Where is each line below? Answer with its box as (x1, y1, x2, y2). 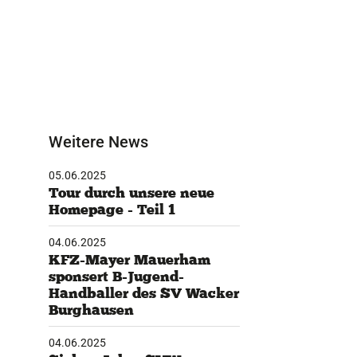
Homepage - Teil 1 (48, 200, 175, 218)
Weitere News (48, 132, 148, 151)
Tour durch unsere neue (48, 183, 214, 202)
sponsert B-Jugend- (48, 267, 184, 285)
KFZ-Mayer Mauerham (48, 250, 210, 269)
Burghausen (48, 300, 134, 319)
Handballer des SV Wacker (48, 284, 239, 302)
